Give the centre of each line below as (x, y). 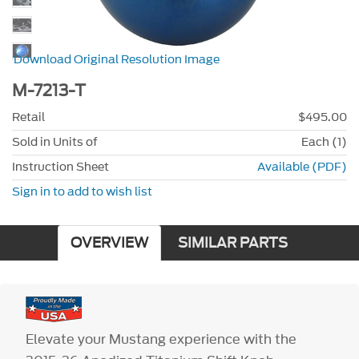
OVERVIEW (109, 243)
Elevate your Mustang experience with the (161, 339)
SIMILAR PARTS (232, 243)
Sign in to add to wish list (82, 192)
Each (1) (324, 142)
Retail (28, 117)
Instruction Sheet (61, 167)
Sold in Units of (55, 142)
